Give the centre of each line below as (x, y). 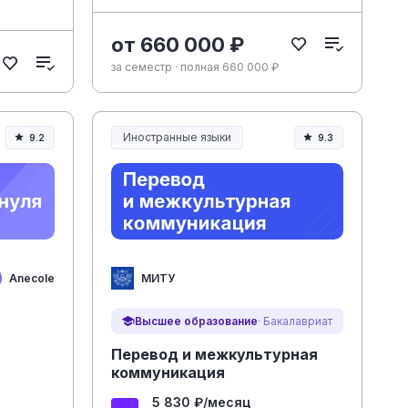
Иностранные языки (177, 137)
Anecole (31, 278)
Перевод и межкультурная (214, 355)
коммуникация (168, 373)
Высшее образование (196, 321)
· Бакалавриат (295, 321)
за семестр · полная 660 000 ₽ (194, 66)
